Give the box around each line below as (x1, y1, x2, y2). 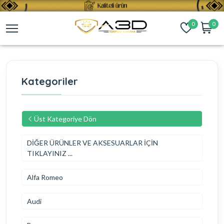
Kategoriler (21, 75, 78, 88)
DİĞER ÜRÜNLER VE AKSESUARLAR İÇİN (27, 138, 158, 147)
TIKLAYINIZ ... (27, 149, 72, 158)
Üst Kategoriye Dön (34, 114, 96, 123)
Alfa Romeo (27, 173, 63, 182)
